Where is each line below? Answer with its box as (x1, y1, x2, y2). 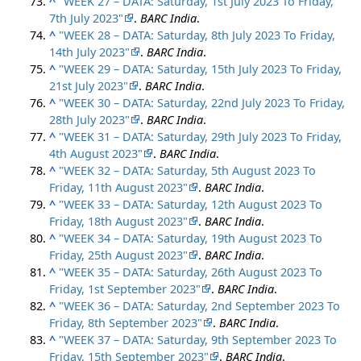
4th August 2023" (49, 145, 143, 161)
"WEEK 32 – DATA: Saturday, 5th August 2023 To (59, 162, 317, 178)
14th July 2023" (49, 44, 131, 60)
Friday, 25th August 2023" (49, 247, 189, 263)
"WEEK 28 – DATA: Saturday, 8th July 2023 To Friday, (59, 27, 336, 43)
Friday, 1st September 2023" (49, 280, 201, 297)
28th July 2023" (49, 111, 131, 127)
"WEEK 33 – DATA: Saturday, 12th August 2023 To (59, 196, 323, 212)
